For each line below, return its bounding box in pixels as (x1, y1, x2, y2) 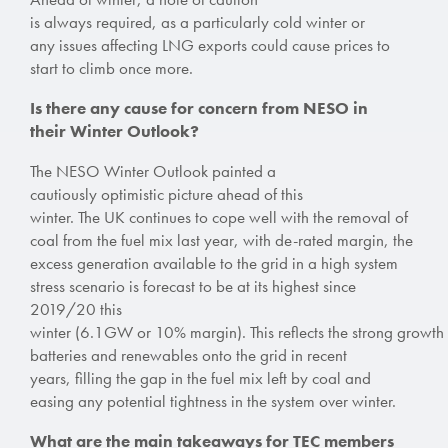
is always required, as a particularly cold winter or (30, 10, 365, 33)
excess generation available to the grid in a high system (30, 251, 398, 274)
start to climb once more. (30, 56, 193, 79)
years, (30, 366, 75, 389)
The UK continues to (78, 205, 208, 228)
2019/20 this (30, 297, 122, 320)
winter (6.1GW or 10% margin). (30, 320, 250, 343)
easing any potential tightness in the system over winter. (30, 389, 400, 412)
